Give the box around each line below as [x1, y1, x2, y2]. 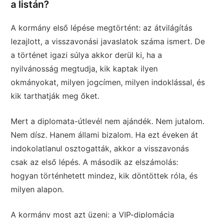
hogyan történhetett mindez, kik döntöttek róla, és [11, 170, 198, 181]
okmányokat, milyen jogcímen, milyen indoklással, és [11, 77, 205, 87]
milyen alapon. [11, 184, 64, 194]
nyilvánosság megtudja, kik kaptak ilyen [11, 63, 158, 73]
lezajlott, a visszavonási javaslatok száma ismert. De [11, 36, 205, 46]
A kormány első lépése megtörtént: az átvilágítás [11, 22, 193, 33]
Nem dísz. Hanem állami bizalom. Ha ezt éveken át [11, 129, 199, 140]
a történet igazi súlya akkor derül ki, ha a [11, 50, 163, 60]
